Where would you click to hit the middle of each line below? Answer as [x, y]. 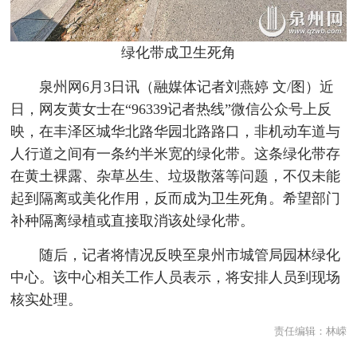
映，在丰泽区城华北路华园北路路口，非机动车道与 [176, 131]
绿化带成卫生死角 [178, 52]
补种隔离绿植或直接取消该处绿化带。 [133, 220]
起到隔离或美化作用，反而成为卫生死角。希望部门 [176, 198]
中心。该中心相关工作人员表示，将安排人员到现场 [176, 277]
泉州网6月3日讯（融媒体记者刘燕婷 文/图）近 [186, 86]
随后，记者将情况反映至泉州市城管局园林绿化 [189, 255]
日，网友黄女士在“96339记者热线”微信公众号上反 [171, 109]
